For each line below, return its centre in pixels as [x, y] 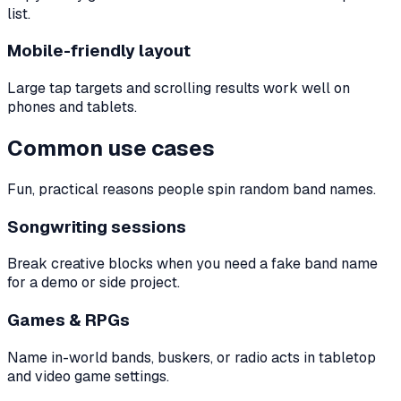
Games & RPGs [68, 320]
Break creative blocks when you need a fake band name [192, 264]
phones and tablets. [72, 107]
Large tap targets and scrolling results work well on [179, 88]
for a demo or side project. [94, 283]
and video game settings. [88, 376]
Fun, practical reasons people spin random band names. [192, 189]
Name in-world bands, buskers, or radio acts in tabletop [192, 357]
